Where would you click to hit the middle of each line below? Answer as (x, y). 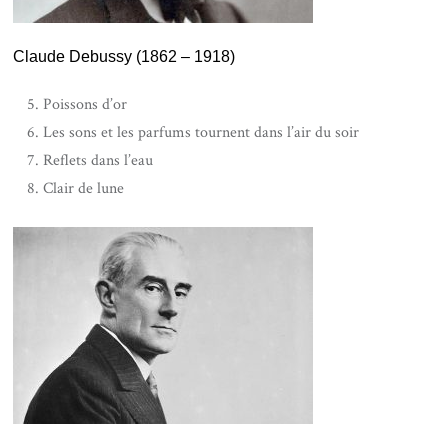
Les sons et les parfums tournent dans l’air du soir (201, 132)
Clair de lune (84, 188)
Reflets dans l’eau (98, 160)
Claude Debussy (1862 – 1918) (124, 56)
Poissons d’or (85, 104)
